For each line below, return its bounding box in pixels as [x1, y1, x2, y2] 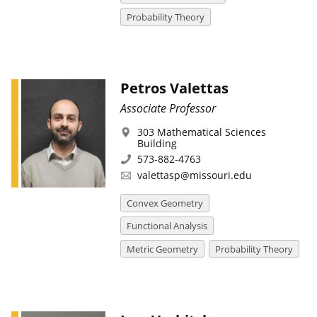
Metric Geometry [126, 242, 198, 255]
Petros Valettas [120, 79, 229, 98]
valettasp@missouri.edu [137, 168, 252, 182]
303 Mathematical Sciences [137, 125, 266, 139]
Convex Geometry [126, 196, 203, 209]
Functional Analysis [126, 219, 207, 233]
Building [137, 136, 177, 150]
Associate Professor [120, 100, 216, 116]
